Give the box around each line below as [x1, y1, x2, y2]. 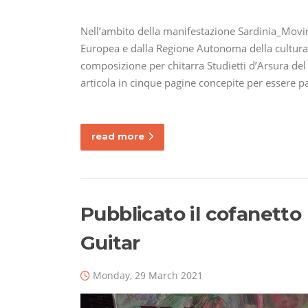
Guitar [80, 231, 140, 255]
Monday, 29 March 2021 [93, 269, 203, 283]
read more [91, 131, 144, 142]
